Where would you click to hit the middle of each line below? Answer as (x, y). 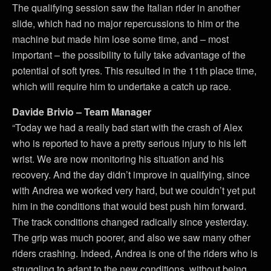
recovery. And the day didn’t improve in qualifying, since (131, 174)
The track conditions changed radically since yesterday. (130, 221)
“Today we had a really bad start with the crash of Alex (127, 127)
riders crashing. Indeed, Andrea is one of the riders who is (135, 253)
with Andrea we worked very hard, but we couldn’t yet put (134, 190)
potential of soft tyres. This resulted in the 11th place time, (134, 70)
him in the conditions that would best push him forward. (129, 206)
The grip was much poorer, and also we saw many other (131, 237)
